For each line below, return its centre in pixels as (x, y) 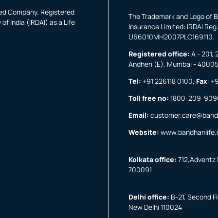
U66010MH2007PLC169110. (172, 37)
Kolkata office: (153, 159)
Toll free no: (149, 98)
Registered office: (159, 54)
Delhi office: (149, 197)
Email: (139, 115)
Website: (144, 132)
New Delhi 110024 (155, 207)
